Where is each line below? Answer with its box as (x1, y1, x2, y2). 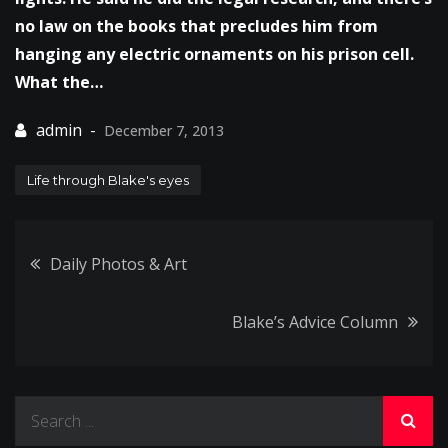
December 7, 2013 (104, 120, 224, 140)
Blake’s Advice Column (232, 310, 398, 333)
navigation (29, 294, 250, 347)
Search (14, 397, 65, 420)
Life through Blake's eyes (27, 171, 189, 188)
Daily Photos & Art (50, 252, 187, 275)
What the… (15, 70, 103, 93)
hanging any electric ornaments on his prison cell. (15, 42, 414, 65)
